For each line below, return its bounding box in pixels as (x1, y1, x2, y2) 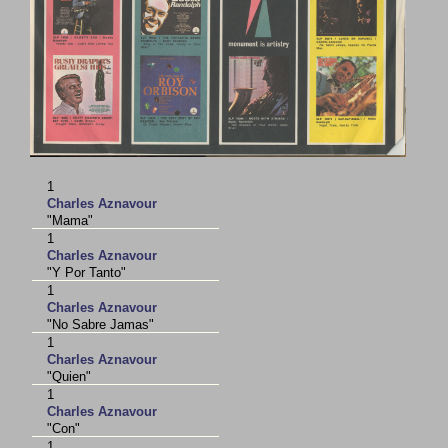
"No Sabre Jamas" (47, 317, 155, 333)
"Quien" (47, 369, 92, 385)
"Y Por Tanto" (47, 265, 127, 281)
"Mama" (47, 213, 94, 229)
